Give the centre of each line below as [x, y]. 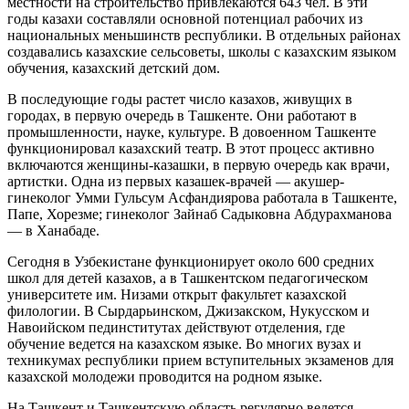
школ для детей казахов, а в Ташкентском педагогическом [188, 278]
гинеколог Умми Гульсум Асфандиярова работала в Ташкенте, [202, 198]
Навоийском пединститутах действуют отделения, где [176, 328]
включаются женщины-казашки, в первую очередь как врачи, [199, 165]
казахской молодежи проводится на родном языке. [165, 377]
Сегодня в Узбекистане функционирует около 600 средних [191, 262]
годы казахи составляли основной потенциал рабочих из [185, 19]
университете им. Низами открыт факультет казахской [177, 295]
